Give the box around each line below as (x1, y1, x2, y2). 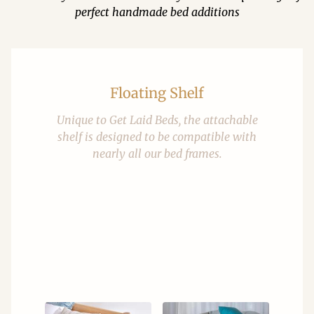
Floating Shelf (110, 83, 204, 102)
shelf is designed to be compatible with (57, 129, 257, 144)
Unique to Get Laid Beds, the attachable (56, 112, 258, 127)
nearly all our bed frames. (92, 146, 222, 161)
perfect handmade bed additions (74, 4, 240, 19)
